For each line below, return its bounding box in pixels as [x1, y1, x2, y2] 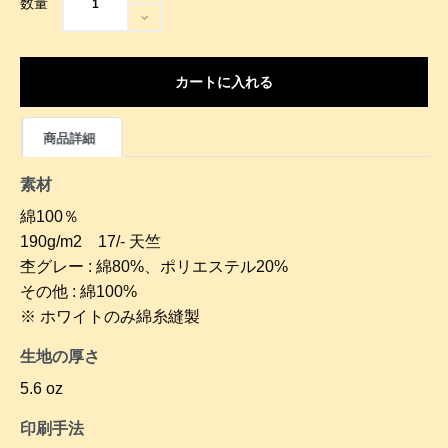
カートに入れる [175, 74, 273, 90]
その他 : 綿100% [20, 283, 137, 300]
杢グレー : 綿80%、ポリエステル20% [20, 258, 288, 275]
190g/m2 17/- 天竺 [20, 233, 161, 250]
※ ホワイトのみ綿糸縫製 [20, 308, 200, 325]
